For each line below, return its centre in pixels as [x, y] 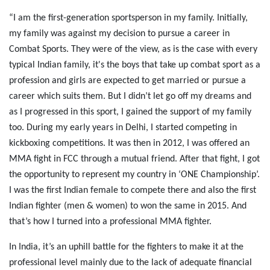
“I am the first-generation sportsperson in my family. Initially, [128, 18]
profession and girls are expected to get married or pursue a [127, 81]
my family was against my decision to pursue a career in [119, 34]
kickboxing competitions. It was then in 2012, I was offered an [129, 144]
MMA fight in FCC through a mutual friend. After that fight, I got [134, 159]
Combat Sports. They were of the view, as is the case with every [133, 50]
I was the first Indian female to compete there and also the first [133, 191]
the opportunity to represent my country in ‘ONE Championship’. [134, 175]
